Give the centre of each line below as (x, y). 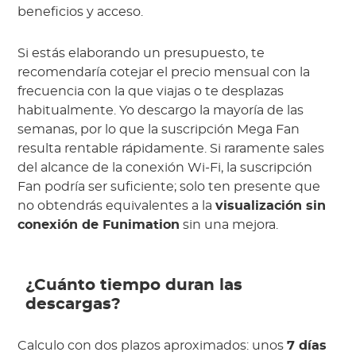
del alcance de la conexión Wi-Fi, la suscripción (165, 168)
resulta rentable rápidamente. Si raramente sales (171, 149)
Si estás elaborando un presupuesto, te (141, 54)
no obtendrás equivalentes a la (117, 206)
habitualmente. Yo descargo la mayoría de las (161, 111)
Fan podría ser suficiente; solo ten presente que (169, 187)
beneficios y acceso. (81, 12)
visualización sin (271, 206)
